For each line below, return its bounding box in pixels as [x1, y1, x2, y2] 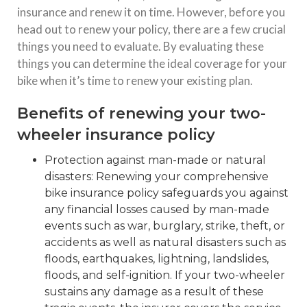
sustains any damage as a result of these [45, 284, 264, 298]
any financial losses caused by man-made [45, 202, 269, 216]
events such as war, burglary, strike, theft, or [45, 219, 285, 232]
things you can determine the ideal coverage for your [17, 56, 287, 71]
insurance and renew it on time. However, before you [17, 4, 285, 19]
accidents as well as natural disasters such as [45, 235, 286, 249]
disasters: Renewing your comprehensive [45, 169, 269, 183]
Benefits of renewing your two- [17, 103, 266, 123]
